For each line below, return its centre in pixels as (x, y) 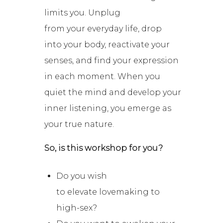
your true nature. (79, 124)
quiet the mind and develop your (113, 93)
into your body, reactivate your (107, 45)
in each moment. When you (103, 77)
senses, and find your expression (112, 61)
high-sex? (77, 208)
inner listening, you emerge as (108, 109)
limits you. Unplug (83, 13)
